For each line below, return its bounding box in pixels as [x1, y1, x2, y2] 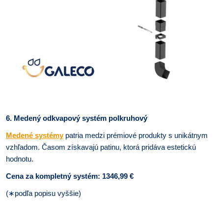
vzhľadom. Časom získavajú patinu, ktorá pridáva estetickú [6, 143, 196, 151]
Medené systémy [6, 131, 63, 139]
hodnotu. [6, 155, 33, 163]
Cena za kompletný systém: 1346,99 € [6, 172, 134, 180]
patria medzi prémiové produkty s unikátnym [63, 131, 208, 139]
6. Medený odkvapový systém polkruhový [6, 114, 147, 122]
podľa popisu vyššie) [15, 189, 81, 197]
